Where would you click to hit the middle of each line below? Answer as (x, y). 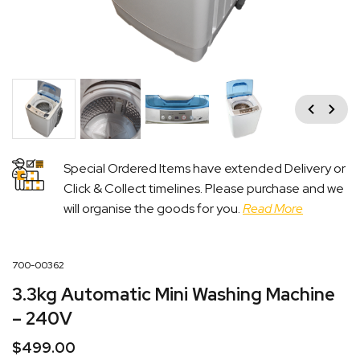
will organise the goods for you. (153, 208)
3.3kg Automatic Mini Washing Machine (174, 294)
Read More (273, 208)
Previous (298, 104)
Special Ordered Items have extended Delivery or (205, 168)
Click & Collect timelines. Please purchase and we (204, 188)
